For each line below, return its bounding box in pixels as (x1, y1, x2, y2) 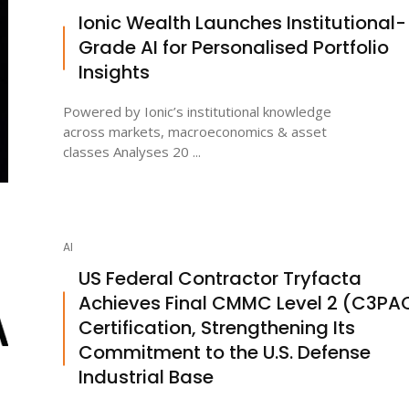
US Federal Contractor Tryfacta (79, 266, 362, 292)
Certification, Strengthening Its (79, 315, 355, 341)
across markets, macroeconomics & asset (63, 122, 327, 142)
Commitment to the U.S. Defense (79, 340, 371, 366)
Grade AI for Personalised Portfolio (79, 35, 389, 61)
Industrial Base (79, 364, 214, 391)
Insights (79, 59, 150, 86)
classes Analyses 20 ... (63, 142, 201, 162)
